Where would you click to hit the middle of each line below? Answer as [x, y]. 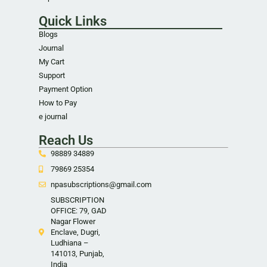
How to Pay [58, 103]
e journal [53, 116]
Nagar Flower [73, 221]
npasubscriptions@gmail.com [101, 184]
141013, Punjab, [77, 253]
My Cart [52, 61]
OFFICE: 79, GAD [79, 210]
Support [52, 75]
